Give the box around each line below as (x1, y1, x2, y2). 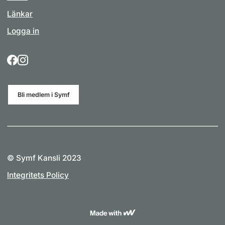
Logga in (7, 26, 39, 36)
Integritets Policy (7, 170, 69, 180)
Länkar (7, 9, 33, 19)
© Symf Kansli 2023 (7, 153, 81, 163)
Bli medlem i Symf (17, 91, 70, 99)
